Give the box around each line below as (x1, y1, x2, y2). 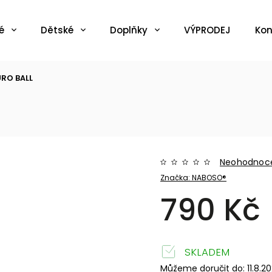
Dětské (41, 24, 73, 36)
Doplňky (110, 24, 148, 36)
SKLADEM (182, 245, 230, 259)
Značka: (160, 172, 192, 183)
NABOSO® (192, 172, 227, 183)
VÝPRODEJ (184, 24, 231, 36)
